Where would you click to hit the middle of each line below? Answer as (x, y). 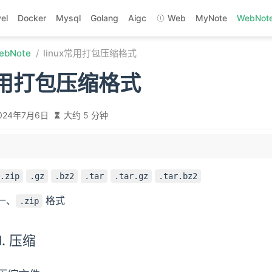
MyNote (211, 18)
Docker (32, 18)
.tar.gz (131, 176)
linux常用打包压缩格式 (90, 53)
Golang (104, 18)
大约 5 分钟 (86, 115)
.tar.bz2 (178, 176)
